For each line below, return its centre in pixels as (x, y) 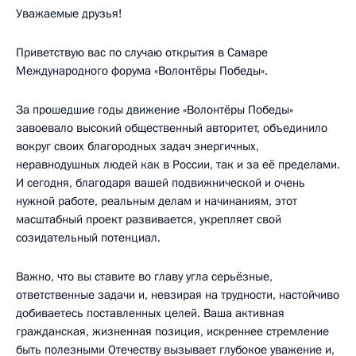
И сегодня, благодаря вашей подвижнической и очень (161, 183)
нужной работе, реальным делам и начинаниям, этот (157, 201)
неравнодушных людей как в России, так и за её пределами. (178, 164)
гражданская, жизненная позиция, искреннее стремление (172, 331)
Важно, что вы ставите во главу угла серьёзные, (144, 277)
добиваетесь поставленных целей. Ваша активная (150, 313)
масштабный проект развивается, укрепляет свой (149, 219)
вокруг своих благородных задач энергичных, (137, 146)
